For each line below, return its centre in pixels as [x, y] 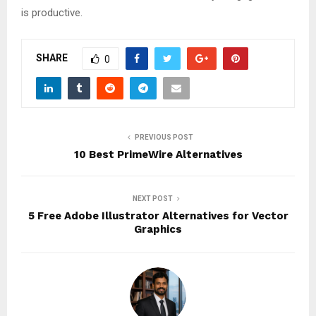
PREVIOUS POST [164, 137]
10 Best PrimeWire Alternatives [158, 154]
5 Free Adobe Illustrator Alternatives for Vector [158, 215]
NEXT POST [152, 198]
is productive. [52, 12]
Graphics [158, 229]
